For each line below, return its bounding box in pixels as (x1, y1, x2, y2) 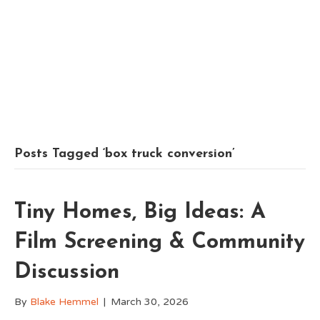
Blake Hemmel (30, 296, 99, 308)
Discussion (14, 261, 119, 284)
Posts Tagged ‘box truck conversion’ (14, 147, 235, 161)
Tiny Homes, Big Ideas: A (14, 201, 266, 224)
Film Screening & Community (14, 231, 305, 254)
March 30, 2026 (111, 296, 189, 308)
